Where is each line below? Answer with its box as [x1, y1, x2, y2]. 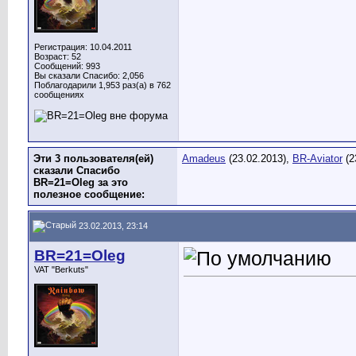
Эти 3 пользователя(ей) [33, 153, 153, 164]
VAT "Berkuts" [34, 265, 88, 274]
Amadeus [182, 153, 226, 164]
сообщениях [34, 90, 84, 99]
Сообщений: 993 [34, 61, 100, 71]
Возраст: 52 [34, 52, 81, 61]
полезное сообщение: [33, 188, 145, 200]
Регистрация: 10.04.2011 [34, 42, 132, 52]
